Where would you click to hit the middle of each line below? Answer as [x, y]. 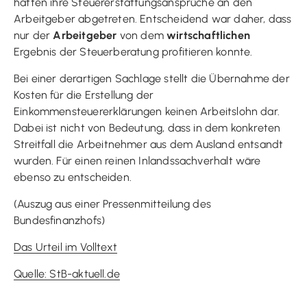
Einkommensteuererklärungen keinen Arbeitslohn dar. [147, 111]
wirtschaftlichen [208, 35]
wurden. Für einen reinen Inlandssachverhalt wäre [137, 160]
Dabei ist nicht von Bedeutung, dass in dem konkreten [147, 127]
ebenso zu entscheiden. [73, 177]
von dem [142, 35]
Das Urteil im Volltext [65, 247]
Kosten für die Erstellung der [84, 95]
